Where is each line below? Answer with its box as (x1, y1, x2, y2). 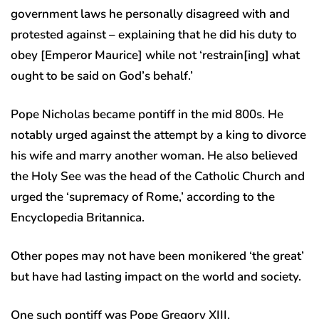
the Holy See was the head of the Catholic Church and (11, 168, 305, 185)
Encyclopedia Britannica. (11, 209, 145, 226)
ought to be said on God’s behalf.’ (11, 68, 193, 85)
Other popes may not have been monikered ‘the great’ (11, 248, 304, 265)
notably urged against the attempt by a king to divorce (11, 127, 306, 144)
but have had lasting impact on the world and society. (11, 268, 301, 286)
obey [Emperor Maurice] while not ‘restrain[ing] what (11, 47, 300, 64)
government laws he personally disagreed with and (11, 6, 290, 23)
